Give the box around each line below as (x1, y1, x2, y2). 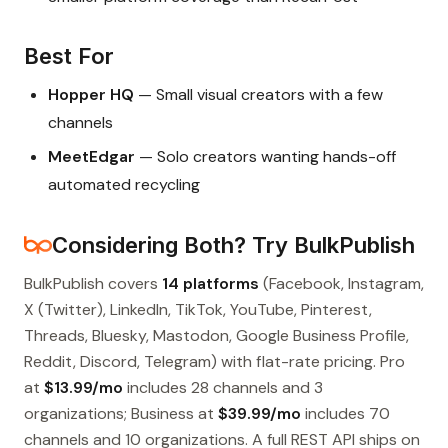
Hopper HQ (48, 84, 134, 106)
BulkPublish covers (24, 273, 162, 295)
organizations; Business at (24, 403, 218, 425)
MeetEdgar (48, 146, 135, 168)
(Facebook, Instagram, (259, 273, 424, 295)
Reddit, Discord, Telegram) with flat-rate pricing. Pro (24, 351, 405, 373)
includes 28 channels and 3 (123, 377, 323, 399)
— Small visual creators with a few (134, 84, 383, 106)
